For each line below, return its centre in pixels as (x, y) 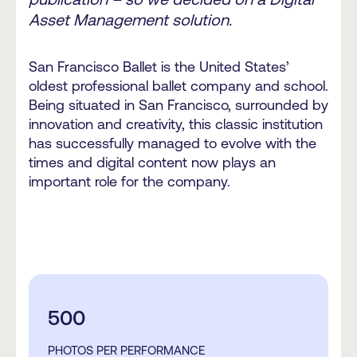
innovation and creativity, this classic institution (176, 124)
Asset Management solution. (130, 20)
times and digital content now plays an (152, 162)
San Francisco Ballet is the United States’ (159, 66)
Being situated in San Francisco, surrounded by (178, 104)
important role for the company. (129, 181)
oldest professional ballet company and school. (178, 85)
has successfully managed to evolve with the (173, 143)
